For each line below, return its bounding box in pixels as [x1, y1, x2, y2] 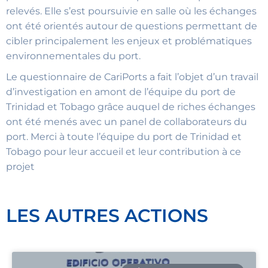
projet [6, 160, 35, 172]
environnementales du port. [6, 50, 141, 62]
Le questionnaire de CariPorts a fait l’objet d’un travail [6, 71, 258, 83]
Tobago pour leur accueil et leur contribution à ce [6, 145, 241, 157]
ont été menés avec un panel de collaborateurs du [6, 115, 247, 127]
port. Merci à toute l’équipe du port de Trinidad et [6, 130, 242, 142]
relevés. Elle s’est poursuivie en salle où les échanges [6, 5, 257, 17]
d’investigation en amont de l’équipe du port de [6, 86, 236, 98]
